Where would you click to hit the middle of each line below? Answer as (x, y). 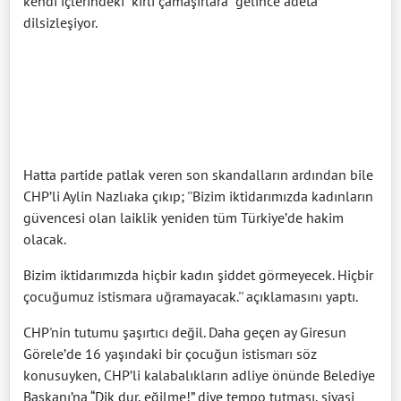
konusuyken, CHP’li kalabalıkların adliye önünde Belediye (199, 375)
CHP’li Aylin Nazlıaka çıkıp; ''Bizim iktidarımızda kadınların (198, 196)
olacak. (45, 239)
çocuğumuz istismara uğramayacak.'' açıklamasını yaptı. (191, 297)
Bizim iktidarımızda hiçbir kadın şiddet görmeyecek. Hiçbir (198, 275)
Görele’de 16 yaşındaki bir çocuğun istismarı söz (170, 354)
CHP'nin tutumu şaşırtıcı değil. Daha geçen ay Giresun (185, 333)
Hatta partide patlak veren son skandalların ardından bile (198, 175)
